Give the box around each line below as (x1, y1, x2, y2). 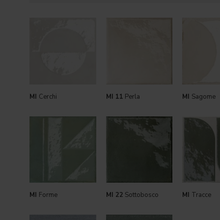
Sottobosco (123, 191, 159, 199)
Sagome (192, 92, 216, 101)
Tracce (192, 191, 211, 199)
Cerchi (39, 92, 57, 101)
